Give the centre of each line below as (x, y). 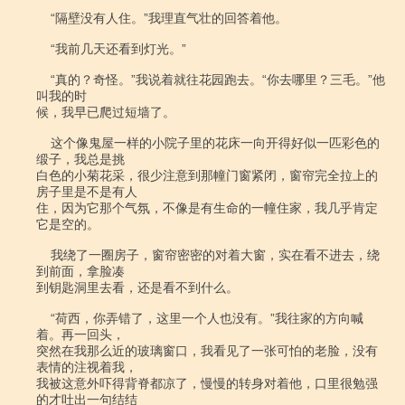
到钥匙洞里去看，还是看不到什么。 (137, 287)
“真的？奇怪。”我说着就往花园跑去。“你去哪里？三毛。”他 (43, 80)
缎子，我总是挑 (80, 159)
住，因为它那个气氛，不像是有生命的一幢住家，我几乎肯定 (207, 208)
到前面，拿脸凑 (80, 271)
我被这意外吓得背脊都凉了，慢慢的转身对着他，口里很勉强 (207, 383)
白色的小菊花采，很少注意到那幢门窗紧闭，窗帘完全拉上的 (207, 175)
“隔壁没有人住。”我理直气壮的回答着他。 (43, 18)
